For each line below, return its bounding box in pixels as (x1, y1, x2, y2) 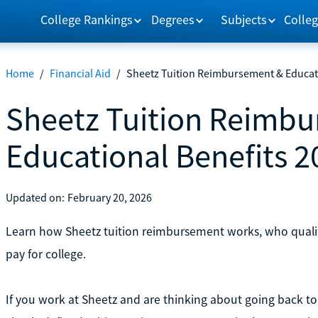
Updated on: (5, 190, 65, 204)
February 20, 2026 (67, 190, 152, 204)
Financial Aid (49, 66, 111, 80)
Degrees (151, 11, 195, 28)
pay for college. (5, 246, 86, 262)
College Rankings (40, 11, 133, 28)
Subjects (221, 11, 268, 28)
